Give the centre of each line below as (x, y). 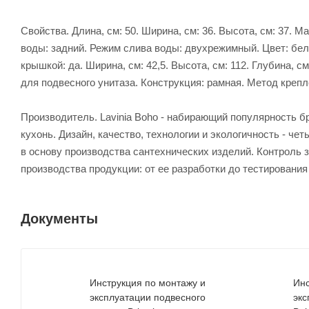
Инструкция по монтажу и (148, 282)
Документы (59, 218)
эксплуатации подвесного (148, 297)
